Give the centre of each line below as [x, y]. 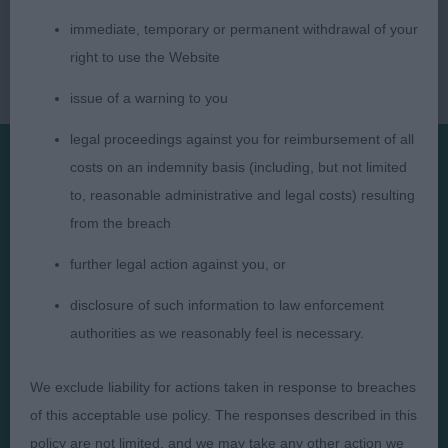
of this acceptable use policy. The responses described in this [223, 415]
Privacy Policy [232, 322]
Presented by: [224, 196]
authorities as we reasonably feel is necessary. [217, 333]
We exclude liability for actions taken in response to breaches [223, 387]
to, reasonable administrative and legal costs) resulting [242, 195]
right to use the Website [145, 57]
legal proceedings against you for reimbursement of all [242, 139]
